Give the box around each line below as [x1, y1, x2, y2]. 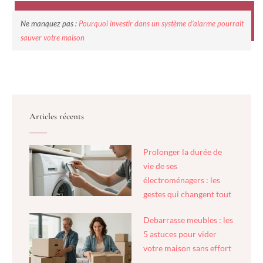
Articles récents [29, 110, 84, 122]
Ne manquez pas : [21, 18, 79, 28]
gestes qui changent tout [143, 188, 231, 199]
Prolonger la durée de [143, 146, 222, 157]
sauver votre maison [21, 32, 85, 42]
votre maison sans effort [143, 242, 231, 253]
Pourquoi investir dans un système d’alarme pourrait [79, 18, 244, 28]
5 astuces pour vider [143, 228, 217, 239]
